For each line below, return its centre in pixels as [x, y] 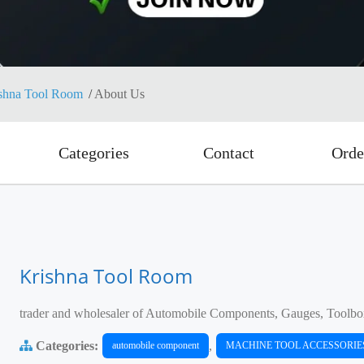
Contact [228, 153]
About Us [119, 94]
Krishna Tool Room [106, 276]
